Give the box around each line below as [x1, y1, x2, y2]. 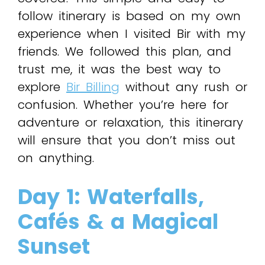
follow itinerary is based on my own [18, 7, 241, 24]
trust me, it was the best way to [18, 60, 221, 77]
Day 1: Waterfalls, [18, 182, 204, 211]
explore [18, 78, 66, 95]
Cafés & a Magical [18, 206, 218, 236]
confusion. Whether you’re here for [18, 96, 228, 113]
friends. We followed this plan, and [18, 43, 231, 60]
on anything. [18, 149, 94, 166]
